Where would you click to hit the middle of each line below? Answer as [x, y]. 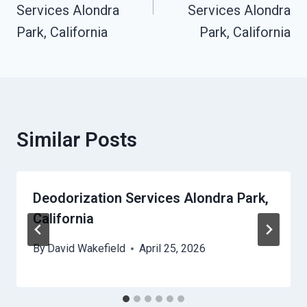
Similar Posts [77, 140]
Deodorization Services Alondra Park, [151, 198]
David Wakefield [87, 249]
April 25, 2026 [173, 249]
